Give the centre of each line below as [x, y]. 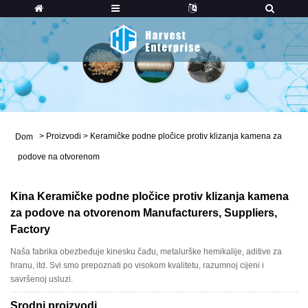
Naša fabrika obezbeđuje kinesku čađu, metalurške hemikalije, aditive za [146, 251]
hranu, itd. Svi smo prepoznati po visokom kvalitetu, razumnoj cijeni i [137, 265]
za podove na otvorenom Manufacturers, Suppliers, [144, 212]
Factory [30, 229]
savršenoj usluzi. [42, 279]
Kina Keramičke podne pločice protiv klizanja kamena [150, 196]
